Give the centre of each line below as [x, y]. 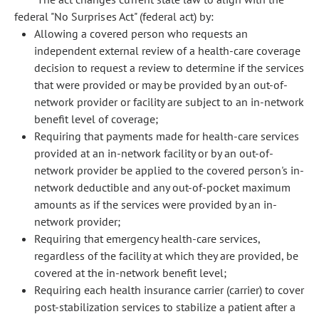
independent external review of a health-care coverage [167, 51]
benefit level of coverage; [96, 119]
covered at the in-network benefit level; [130, 273]
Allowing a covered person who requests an [141, 33]
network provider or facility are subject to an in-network [169, 102]
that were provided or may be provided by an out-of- [161, 85]
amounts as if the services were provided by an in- [156, 204]
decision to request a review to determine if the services [169, 68]
